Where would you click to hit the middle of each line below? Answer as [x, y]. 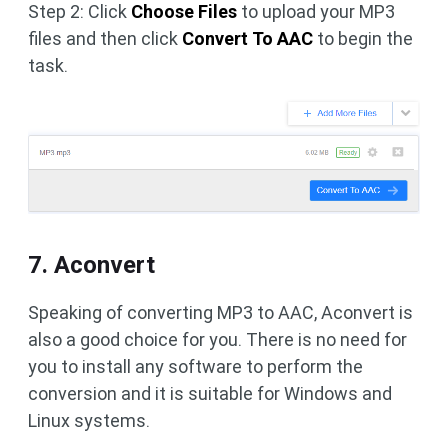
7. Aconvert [91, 264]
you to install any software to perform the [195, 366]
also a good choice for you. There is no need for [217, 339]
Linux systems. [89, 420]
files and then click [105, 38]
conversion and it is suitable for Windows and [210, 393]
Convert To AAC [247, 38]
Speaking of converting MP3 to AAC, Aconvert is [220, 312]
